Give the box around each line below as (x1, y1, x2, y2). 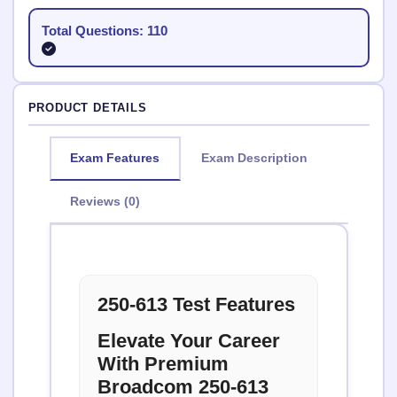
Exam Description (201, 151, 307, 165)
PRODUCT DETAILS (27, 101, 147, 114)
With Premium (97, 353, 229, 375)
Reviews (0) (70, 193, 140, 208)
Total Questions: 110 (42, 22, 167, 38)
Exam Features (70, 151, 160, 165)
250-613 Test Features (97, 293, 295, 315)
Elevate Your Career (97, 330, 280, 352)
